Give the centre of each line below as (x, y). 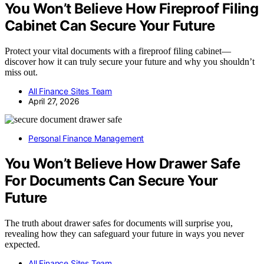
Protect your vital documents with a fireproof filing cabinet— (118, 51)
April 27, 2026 (54, 101)
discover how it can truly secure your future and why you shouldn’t (130, 61)
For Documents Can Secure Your (111, 180)
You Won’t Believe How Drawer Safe (123, 163)
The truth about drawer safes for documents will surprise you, (119, 223)
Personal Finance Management (86, 138)
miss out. (21, 72)
